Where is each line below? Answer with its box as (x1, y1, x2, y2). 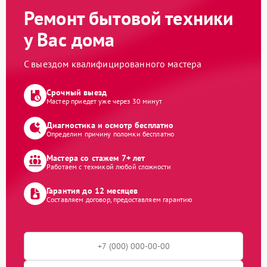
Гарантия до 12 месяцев (46, 185, 138, 196)
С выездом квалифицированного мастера (24, 58, 202, 70)
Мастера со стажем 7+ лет (46, 152, 145, 163)
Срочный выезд (46, 86, 107, 98)
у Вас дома (24, 27, 115, 52)
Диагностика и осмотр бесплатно (46, 119, 174, 131)
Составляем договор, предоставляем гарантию (46, 194, 193, 204)
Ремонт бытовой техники (24, 5, 234, 30)
